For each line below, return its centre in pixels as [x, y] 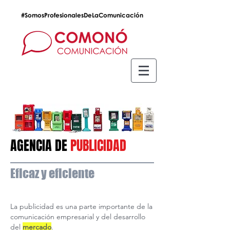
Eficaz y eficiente [52, 173]
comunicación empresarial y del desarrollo [78, 217]
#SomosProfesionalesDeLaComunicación [82, 15]
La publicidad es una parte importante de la [81, 206]
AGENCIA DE [40, 146]
